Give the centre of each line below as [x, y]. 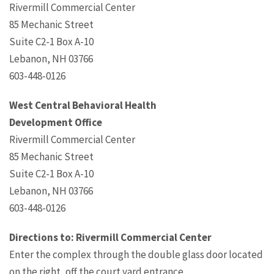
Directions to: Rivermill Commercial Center [110, 238]
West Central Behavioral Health [83, 106]
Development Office [56, 123]
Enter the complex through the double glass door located [136, 255]
